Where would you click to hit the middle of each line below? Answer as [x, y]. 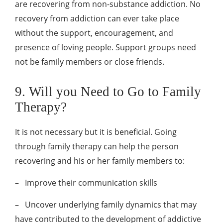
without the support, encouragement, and [94, 33]
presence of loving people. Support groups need [106, 47]
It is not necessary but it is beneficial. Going [96, 132]
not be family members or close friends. [90, 62]
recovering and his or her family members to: [100, 161]
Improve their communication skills [91, 183]
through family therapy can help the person [97, 146]
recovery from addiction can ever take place [97, 18]
